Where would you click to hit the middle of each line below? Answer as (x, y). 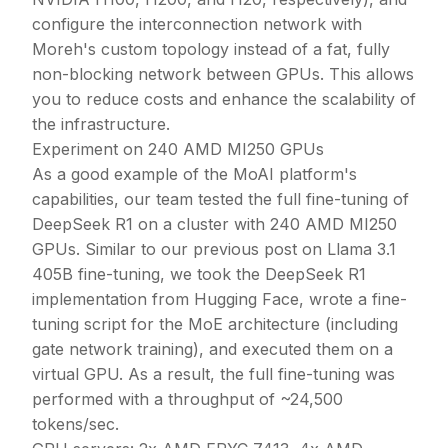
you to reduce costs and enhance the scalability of (224, 98)
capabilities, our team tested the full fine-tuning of (220, 198)
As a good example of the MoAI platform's (194, 173)
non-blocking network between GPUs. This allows (223, 73)
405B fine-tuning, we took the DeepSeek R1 (199, 273)
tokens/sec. (75, 423)
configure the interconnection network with (197, 23)
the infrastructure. (101, 123)
